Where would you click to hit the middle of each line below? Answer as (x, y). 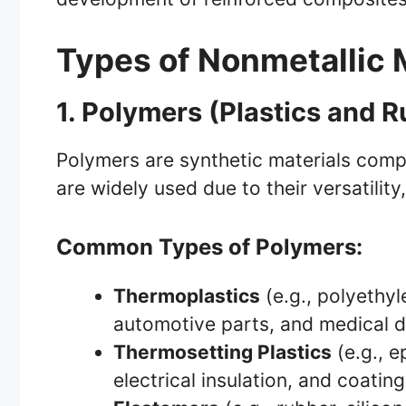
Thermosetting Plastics (222, 352)
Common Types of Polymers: (209, 246)
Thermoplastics (187, 295)
